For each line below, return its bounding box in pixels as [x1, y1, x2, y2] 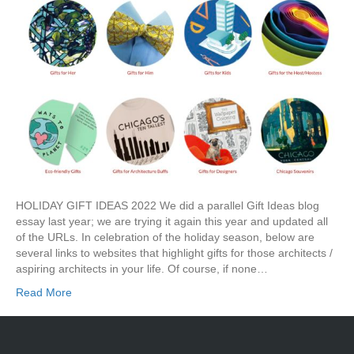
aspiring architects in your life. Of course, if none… [16, 262, 268, 276]
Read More [16, 286, 72, 299]
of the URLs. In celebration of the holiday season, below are [16, 231, 314, 244]
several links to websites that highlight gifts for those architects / [16, 247, 333, 260]
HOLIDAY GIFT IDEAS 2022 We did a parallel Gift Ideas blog [16, 199, 319, 213]
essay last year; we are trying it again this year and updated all [16, 215, 328, 228]
